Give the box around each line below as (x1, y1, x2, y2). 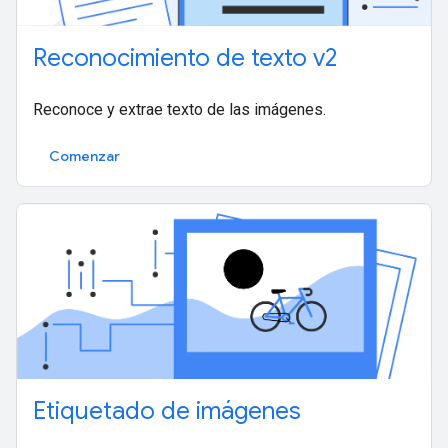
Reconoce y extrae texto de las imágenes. (33, 100, 326, 120)
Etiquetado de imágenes (33, 396, 301, 427)
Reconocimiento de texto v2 (33, 43, 337, 74)
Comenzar (49, 147, 120, 166)
